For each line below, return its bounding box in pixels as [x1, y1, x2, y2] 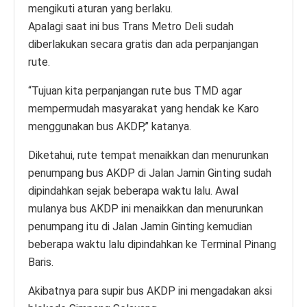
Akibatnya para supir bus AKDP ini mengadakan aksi [28, 284, 272, 297]
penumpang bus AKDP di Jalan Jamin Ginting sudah [28, 166, 271, 180]
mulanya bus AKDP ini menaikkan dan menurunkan [28, 201, 263, 215]
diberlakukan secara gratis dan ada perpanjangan [28, 37, 258, 51]
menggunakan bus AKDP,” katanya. [28, 119, 191, 133]
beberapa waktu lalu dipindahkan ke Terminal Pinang [28, 237, 276, 251]
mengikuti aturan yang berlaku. [28, 1, 173, 15]
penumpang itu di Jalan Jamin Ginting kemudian [28, 219, 252, 233]
